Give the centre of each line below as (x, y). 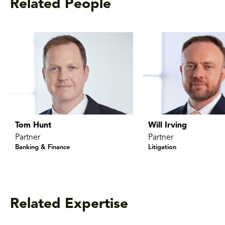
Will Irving (167, 125)
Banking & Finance (42, 147)
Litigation (162, 147)
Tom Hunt (33, 125)
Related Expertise (69, 204)
